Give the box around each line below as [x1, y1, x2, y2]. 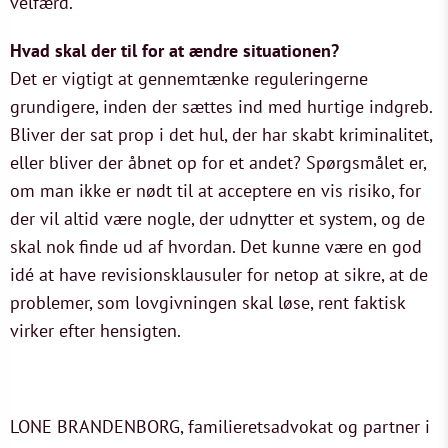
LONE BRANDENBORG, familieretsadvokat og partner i [10, 415, 430, 438]
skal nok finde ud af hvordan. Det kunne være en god [10, 235, 422, 258]
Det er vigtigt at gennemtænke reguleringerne [10, 67, 368, 90]
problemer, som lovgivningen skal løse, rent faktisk [10, 291, 405, 314]
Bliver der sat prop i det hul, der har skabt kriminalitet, [10, 123, 432, 146]
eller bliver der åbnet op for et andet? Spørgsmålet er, [10, 151, 426, 174]
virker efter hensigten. [10, 319, 181, 342]
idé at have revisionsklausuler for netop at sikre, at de [10, 263, 428, 286]
